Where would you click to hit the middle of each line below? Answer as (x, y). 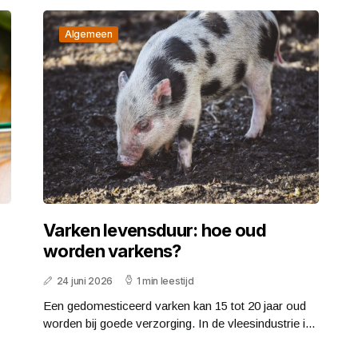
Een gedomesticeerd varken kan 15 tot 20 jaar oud (175, 305)
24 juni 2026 (85, 280)
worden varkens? (112, 251)
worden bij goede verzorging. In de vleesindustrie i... (179, 323)
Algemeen (89, 34)
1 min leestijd (165, 280)
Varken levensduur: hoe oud (155, 230)
